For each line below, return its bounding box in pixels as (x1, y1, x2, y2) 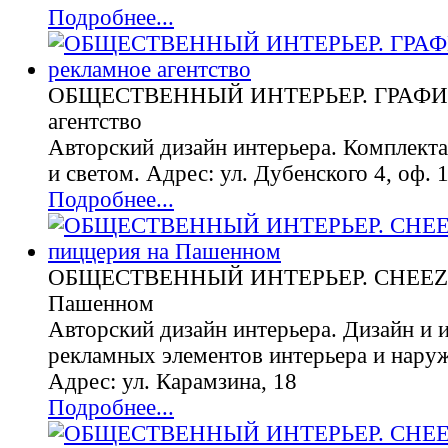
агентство (48, 109, 142, 134)
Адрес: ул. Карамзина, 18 (48, 369, 297, 394)
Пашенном (48, 291, 154, 316)
